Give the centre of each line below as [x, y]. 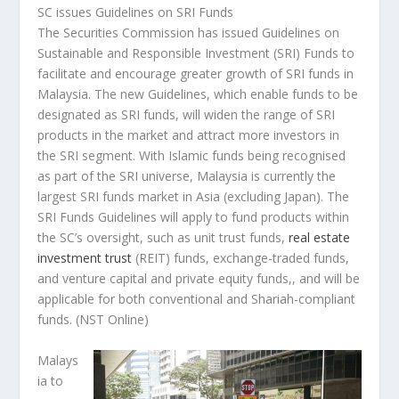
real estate [320, 238]
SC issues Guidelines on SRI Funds [136, 12]
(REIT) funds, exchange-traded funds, [241, 258]
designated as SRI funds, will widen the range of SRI [187, 115]
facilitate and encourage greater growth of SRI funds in [196, 74]
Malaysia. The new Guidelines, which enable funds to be [198, 94]
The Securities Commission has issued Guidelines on [189, 33]
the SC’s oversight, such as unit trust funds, [163, 238]
